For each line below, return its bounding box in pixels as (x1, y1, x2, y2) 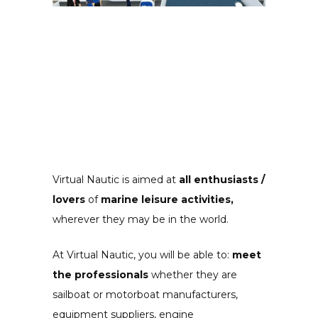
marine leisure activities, (101, 192, 234, 206)
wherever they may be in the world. (53, 212, 229, 226)
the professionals (53, 268, 151, 281)
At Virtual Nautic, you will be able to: (53, 248, 232, 261)
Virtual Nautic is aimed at (53, 172, 179, 186)
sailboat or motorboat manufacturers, (53, 287, 238, 301)
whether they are (151, 268, 237, 281)
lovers (53, 192, 85, 206)
